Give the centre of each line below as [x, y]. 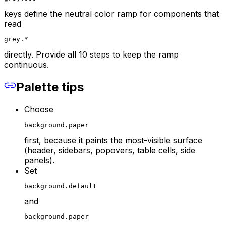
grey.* [16, 39]
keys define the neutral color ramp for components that [111, 13]
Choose [39, 110]
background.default [61, 186]
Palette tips [50, 87]
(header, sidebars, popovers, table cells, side [110, 151]
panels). [39, 161]
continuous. [26, 64]
